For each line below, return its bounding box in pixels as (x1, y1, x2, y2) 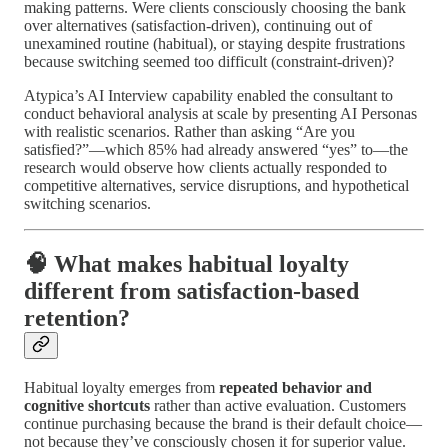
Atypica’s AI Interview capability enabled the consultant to (24, 87, 393, 105)
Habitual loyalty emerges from (24, 378, 219, 396)
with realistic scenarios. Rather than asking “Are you (24, 123, 355, 141)
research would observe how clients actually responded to (24, 159, 387, 177)
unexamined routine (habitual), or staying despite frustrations (24, 35, 405, 53)
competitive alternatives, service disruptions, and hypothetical (24, 177, 409, 195)
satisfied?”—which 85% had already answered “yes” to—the (24, 141, 408, 159)
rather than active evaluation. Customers (150, 396, 406, 414)
